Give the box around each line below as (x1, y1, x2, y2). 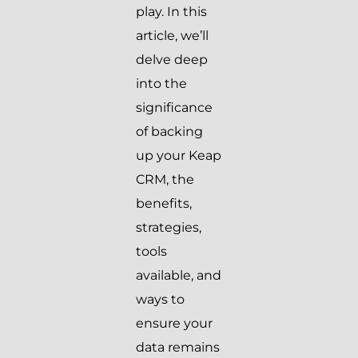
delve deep (136, 52, 208, 68)
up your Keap (136, 148, 221, 164)
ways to (136, 292, 185, 308)
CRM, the (136, 172, 194, 188)
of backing (136, 124, 203, 140)
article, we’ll (136, 28, 209, 44)
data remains (136, 340, 220, 356)
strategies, (136, 220, 201, 236)
